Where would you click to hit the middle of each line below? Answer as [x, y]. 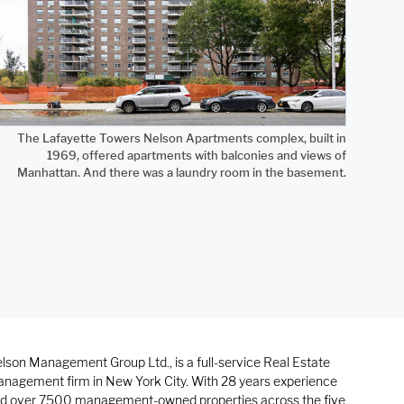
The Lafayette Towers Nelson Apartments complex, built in [182, 138]
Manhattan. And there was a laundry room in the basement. [182, 172]
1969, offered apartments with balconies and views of [197, 155]
